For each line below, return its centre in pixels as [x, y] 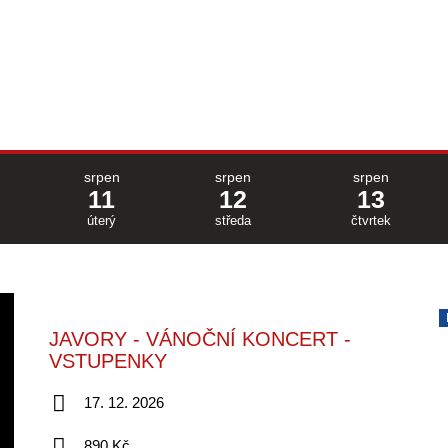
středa [232, 220]
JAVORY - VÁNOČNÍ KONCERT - [199, 339]
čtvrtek [370, 220]
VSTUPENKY [107, 361]
